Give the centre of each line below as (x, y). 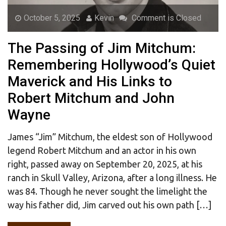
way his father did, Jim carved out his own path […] (109, 205)
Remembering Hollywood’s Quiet (111, 65)
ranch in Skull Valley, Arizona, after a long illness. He (112, 178)
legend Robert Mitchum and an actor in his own (102, 151)
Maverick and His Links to (90, 82)
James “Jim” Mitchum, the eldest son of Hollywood (110, 137)
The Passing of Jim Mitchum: (102, 48)
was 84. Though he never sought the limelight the (107, 191)
